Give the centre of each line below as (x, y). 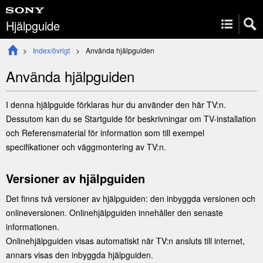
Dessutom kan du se (45, 119)
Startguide (104, 119)
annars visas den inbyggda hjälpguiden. (80, 255)
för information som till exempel (145, 133)
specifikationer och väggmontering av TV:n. (86, 147)
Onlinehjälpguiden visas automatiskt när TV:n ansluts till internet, (125, 241)
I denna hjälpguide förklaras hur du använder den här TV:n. (116, 104)
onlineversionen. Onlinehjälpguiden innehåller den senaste (114, 213)
